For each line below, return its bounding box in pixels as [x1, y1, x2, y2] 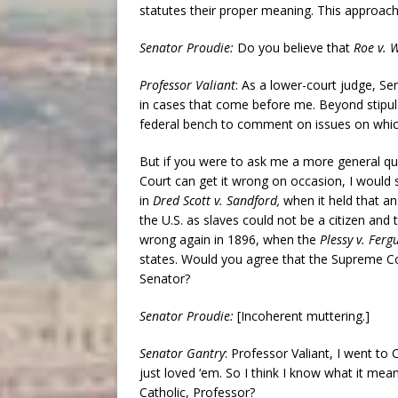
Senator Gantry [139, 344, 225, 362]
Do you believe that [237, 38, 354, 56]
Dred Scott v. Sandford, [153, 191, 283, 209]
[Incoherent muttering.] [237, 306, 370, 324]
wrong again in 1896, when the [139, 230, 320, 248]
